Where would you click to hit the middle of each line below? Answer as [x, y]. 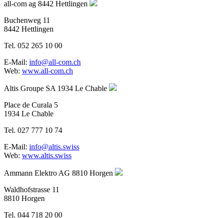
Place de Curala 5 [31, 105]
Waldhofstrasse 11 [32, 189]
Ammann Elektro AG [37, 173]
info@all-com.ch [55, 62]
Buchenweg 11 [27, 20]
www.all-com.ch [47, 71]
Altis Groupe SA [30, 88]
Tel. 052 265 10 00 [33, 45]
